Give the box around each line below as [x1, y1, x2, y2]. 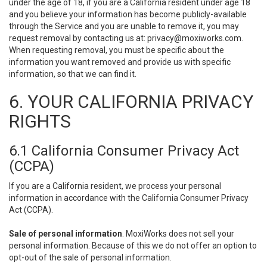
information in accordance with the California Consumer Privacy [9, 193, 249, 203]
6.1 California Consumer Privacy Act [9, 142, 239, 159]
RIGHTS [9, 111, 71, 132]
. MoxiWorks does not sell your [122, 229, 234, 238]
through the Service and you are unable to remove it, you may [9, 21, 239, 31]
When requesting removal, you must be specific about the [9, 45, 224, 55]
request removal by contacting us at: [9, 33, 147, 43]
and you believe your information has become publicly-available [9, 10, 247, 19]
